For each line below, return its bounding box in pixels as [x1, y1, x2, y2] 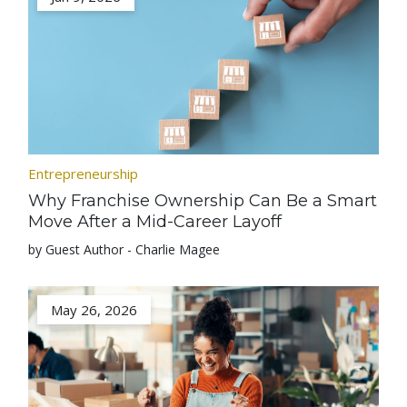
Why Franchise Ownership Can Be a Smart [28, 191, 378, 211]
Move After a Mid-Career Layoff [28, 212, 283, 232]
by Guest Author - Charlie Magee [28, 241, 221, 258]
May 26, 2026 [51, 301, 138, 319]
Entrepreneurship [28, 164, 139, 183]
